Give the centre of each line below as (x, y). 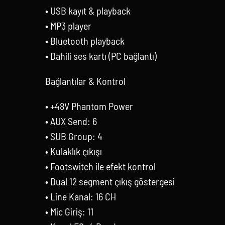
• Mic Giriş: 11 (69, 211)
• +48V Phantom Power (89, 106)
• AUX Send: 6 (71, 121)
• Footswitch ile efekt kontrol (100, 166)
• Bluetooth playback (85, 40)
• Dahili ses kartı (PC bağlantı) (101, 55)
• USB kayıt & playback (88, 10)
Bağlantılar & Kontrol (85, 81)
